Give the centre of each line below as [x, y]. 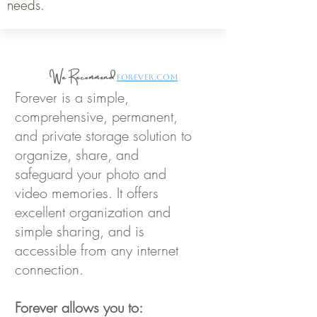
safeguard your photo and [91, 174]
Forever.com [148, 77]
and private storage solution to [103, 136]
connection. [49, 269]
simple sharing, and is [80, 231]
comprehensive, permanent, [96, 116]
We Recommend [83, 76]
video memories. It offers [87, 193]
